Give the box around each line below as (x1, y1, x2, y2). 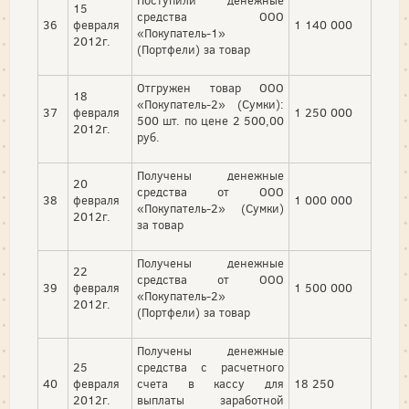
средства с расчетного (137, 360, 284, 376)
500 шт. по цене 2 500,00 (137, 113, 284, 130)
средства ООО (137, 9, 284, 26)
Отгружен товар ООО (137, 80, 284, 97)
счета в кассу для (137, 376, 284, 393)
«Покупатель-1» (137, 26, 225, 42)
